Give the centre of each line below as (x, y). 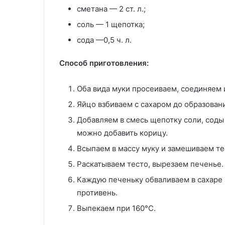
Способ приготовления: (104, 63)
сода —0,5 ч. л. (104, 40)
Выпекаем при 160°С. (116, 208)
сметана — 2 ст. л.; (111, 9)
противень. (97, 193)
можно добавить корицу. (122, 133)
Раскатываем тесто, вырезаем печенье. (150, 164)
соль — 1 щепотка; (111, 24)
